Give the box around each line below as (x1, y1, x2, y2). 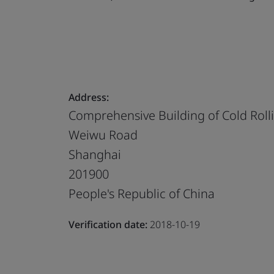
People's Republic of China (68, 185, 215, 202)
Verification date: (68, 217, 147, 231)
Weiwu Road (68, 126, 138, 143)
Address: (68, 90, 109, 104)
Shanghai (68, 146, 121, 163)
